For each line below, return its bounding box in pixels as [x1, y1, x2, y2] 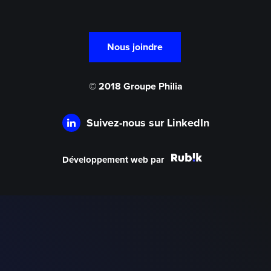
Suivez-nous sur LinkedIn [86, 116, 209, 130]
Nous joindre [106, 41, 163, 54]
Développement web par [62, 154, 164, 166]
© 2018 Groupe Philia [88, 80, 183, 93]
